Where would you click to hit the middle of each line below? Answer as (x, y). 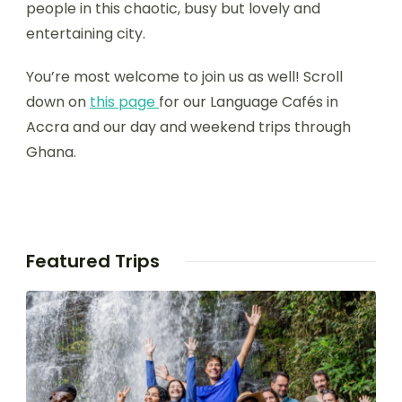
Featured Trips (93, 261)
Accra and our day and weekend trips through (188, 127)
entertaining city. (86, 34)
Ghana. (51, 152)
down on (58, 102)
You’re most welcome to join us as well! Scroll (184, 77)
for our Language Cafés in (249, 102)
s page (133, 102)
